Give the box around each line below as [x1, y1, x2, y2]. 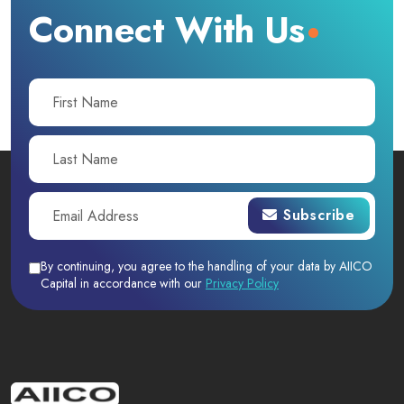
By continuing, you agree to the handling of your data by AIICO [41, 257, 372, 275]
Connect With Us [29, 4, 305, 56]
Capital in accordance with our [41, 274, 202, 292]
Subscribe [282, 205, 355, 225]
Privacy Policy [206, 274, 279, 292]
